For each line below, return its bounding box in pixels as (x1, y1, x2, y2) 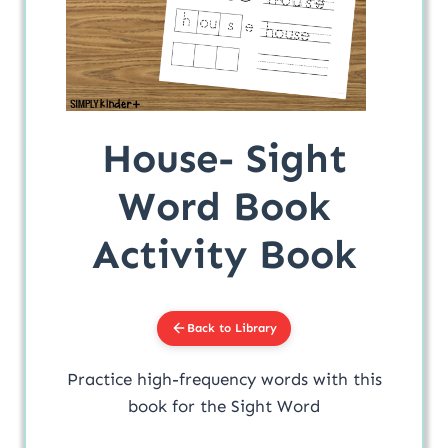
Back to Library (187, 320, 277, 335)
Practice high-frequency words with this (66, 368, 382, 389)
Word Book (117, 181, 331, 231)
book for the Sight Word (128, 395, 320, 416)
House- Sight (101, 133, 347, 183)
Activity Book (91, 229, 357, 279)
